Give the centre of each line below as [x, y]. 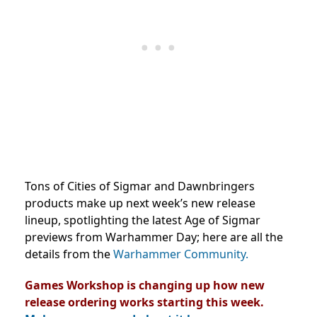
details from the [69, 254]
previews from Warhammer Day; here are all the [154, 237]
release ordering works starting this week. [144, 302]
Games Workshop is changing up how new [145, 286]
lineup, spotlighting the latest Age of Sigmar [143, 220]
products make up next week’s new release [140, 203]
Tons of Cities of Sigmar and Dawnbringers [140, 186]
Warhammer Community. [181, 254]
